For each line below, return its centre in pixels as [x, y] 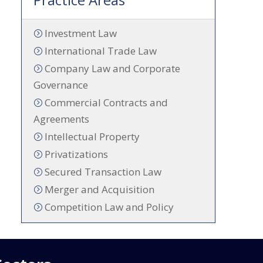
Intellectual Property [92, 136]
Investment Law [81, 33]
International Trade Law [101, 50]
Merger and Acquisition [100, 189]
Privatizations [77, 154]
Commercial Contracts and [107, 102]
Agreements [62, 119]
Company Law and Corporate [113, 68]
